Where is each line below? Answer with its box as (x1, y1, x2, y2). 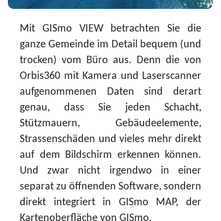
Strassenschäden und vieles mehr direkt (20, 134, 201, 146)
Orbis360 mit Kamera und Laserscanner (20, 71, 201, 82)
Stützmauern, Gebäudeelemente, (20, 118, 201, 130)
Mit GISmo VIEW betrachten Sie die (20, 23, 201, 35)
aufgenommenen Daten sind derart (20, 86, 201, 98)
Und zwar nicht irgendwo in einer (20, 165, 201, 177)
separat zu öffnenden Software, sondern (20, 181, 201, 193)
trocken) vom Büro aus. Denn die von (20, 55, 201, 67)
